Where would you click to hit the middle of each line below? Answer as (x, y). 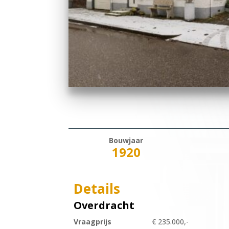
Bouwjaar (126, 141)
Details (97, 189)
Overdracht (104, 205)
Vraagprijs (93, 222)
